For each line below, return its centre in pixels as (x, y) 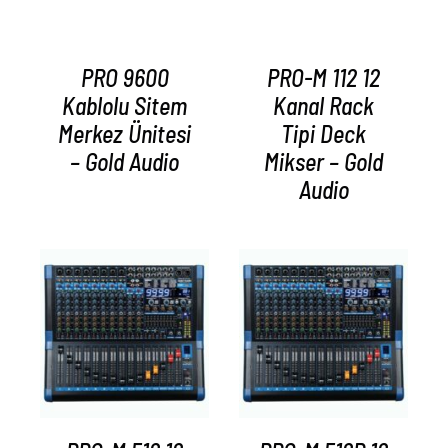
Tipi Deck (323, 134)
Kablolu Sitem (124, 106)
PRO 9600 (124, 78)
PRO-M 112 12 (323, 78)
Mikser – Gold (323, 162)
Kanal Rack (323, 106)
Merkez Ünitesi (124, 134)
